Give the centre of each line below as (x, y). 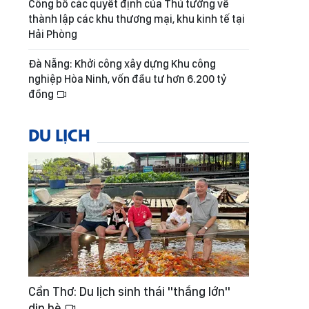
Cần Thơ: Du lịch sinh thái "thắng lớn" (129, 292)
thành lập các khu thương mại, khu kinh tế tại (137, 19)
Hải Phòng (53, 34)
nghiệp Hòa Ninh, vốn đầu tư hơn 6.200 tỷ (128, 79)
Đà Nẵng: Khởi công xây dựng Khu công (122, 64)
